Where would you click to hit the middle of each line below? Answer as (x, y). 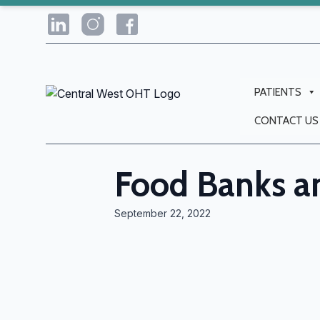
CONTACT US (286, 121)
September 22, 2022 (162, 213)
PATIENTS (278, 92)
